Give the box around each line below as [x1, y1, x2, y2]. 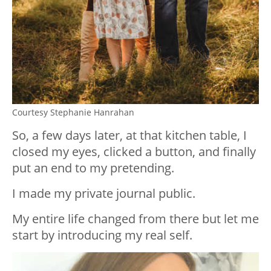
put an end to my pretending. [12, 160, 174, 177]
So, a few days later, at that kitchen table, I [12, 127, 247, 144]
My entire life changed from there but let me [12, 211, 259, 227]
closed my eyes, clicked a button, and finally [12, 143, 256, 160]
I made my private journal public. [12, 185, 195, 202]
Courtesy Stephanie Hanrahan [12, 106, 134, 119]
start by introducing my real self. [12, 227, 192, 244]
